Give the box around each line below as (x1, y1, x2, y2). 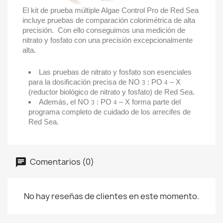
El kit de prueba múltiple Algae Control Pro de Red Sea (22, 6, 199, 15)
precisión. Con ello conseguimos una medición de (22, 26, 185, 35)
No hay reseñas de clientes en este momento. (24, 191, 199, 202)
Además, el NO (39, 98, 91, 107)
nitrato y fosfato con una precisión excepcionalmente (22, 36, 193, 45)
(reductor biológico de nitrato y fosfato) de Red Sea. (28, 88, 195, 97)
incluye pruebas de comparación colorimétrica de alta (22, 16, 195, 25)
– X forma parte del (117, 98, 181, 107)
